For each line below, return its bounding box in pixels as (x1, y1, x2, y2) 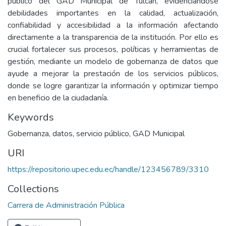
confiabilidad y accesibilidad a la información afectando (8, 20, 218, 31)
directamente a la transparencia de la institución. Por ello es (8, 32, 218, 43)
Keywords (8, 110, 54, 124)
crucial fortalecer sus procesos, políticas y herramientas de (8, 44, 218, 55)
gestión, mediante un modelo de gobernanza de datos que (8, 56, 218, 67)
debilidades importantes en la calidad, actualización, (8, 8, 218, 19)
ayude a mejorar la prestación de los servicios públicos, (8, 68, 218, 79)
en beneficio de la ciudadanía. (8, 92, 108, 103)
